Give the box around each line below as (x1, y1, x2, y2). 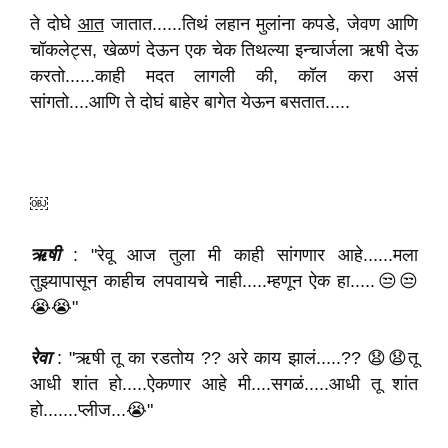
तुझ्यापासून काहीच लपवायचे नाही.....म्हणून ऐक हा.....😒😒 (30, 271, 418, 291)
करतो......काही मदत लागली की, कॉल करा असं (30, 66, 418, 86)
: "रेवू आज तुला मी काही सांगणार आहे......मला (60, 245, 418, 265)
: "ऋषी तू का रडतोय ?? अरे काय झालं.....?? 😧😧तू (51, 348, 418, 368)
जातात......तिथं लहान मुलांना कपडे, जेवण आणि (103, 14, 418, 34)
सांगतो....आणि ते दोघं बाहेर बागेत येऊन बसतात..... (30, 92, 350, 112)
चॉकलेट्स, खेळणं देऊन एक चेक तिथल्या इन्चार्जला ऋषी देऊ (30, 40, 418, 60)
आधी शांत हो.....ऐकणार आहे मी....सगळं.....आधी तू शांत (30, 374, 418, 394)
